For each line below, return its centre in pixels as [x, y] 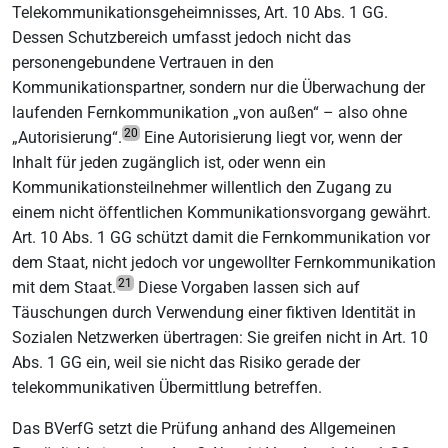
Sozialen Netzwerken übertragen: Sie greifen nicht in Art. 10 [220, 337]
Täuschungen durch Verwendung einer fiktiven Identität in [214, 312]
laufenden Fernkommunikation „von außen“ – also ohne [209, 112]
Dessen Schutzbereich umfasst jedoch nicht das [181, 37]
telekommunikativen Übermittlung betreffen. [167, 387]
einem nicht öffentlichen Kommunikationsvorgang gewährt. [221, 212]
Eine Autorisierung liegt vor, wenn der [271, 137]
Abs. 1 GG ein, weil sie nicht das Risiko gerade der [186, 362]
